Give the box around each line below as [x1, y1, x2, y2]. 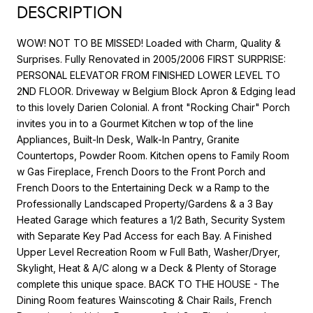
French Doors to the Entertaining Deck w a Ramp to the [17, 181, 270, 194]
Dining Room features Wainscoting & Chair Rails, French [17, 293, 272, 306]
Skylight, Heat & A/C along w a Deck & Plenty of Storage [17, 261, 277, 274]
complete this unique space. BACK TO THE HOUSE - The [17, 277, 279, 290]
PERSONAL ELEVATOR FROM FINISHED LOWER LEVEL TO [17, 68, 280, 81]
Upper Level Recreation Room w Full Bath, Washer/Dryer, [17, 245, 280, 258]
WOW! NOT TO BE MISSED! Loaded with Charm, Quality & [17, 36, 281, 49]
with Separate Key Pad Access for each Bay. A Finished [17, 229, 272, 242]
